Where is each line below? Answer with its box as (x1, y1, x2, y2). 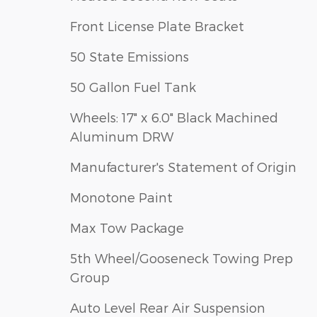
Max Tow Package (70, 220, 184, 236)
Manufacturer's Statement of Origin (70, 159, 296, 175)
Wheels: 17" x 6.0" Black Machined (70, 110, 278, 125)
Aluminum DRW (70, 129, 173, 144)
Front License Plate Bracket (70, 18, 244, 34)
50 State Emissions (70, 49, 189, 64)
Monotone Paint (70, 190, 173, 205)
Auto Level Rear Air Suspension (70, 300, 265, 316)
